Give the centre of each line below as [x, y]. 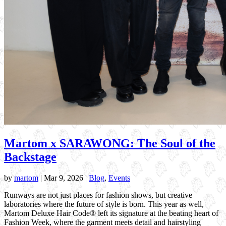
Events [119, 178]
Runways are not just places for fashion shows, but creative [98, 195]
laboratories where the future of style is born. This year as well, [104, 204]
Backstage [30, 157]
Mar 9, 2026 [64, 178]
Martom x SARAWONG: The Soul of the [110, 143]
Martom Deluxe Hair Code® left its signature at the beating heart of [111, 213]
